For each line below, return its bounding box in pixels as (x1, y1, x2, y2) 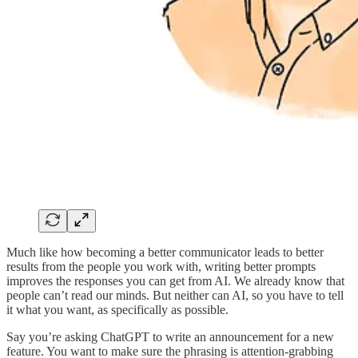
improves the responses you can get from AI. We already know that (6, 273, 344, 288)
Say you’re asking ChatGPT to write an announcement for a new (6, 329, 334, 344)
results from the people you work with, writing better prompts (6, 259, 316, 273)
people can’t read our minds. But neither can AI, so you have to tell (6, 288, 344, 302)
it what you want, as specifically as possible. (6, 302, 229, 316)
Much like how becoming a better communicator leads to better (6, 245, 324, 259)
